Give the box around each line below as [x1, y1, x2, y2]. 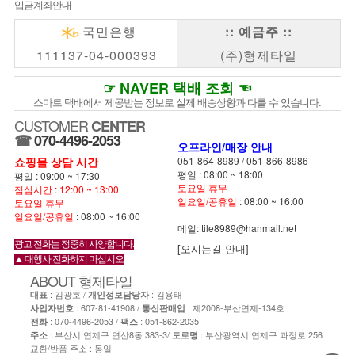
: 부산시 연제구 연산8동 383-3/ [48, 327, 172, 341]
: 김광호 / [48, 287, 88, 300]
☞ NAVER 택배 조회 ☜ [103, 77, 252, 98]
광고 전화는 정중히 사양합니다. [14, 238, 134, 250]
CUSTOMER [14, 114, 91, 136]
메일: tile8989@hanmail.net [177, 220, 296, 235]
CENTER [91, 115, 145, 136]
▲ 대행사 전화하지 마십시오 [14, 253, 124, 265]
